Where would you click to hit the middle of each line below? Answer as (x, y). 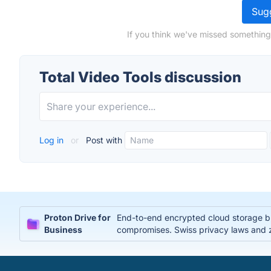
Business (64, 230)
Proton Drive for (78, 217)
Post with (103, 140)
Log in (53, 140)
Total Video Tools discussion (140, 77)
